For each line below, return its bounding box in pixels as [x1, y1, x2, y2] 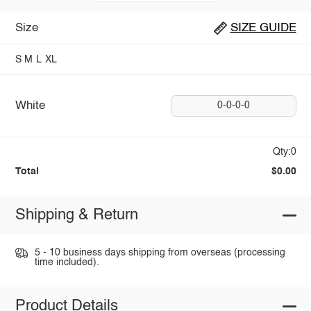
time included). [34, 258, 99, 268]
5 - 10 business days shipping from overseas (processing [34, 248, 285, 258]
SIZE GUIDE [230, 22, 296, 34]
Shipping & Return [15, 208, 138, 224]
